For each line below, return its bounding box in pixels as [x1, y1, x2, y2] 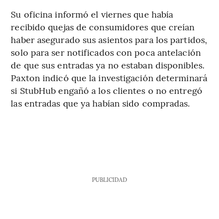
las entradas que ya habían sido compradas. [11, 97, 190, 109]
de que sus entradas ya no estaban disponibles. [11, 59, 204, 71]
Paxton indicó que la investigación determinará [11, 71, 207, 84]
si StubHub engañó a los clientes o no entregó [11, 84, 202, 97]
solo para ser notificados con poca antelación [11, 46, 201, 59]
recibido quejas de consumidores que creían [11, 21, 195, 33]
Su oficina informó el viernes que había [11, 8, 174, 21]
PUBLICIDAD [91, 175, 127, 184]
